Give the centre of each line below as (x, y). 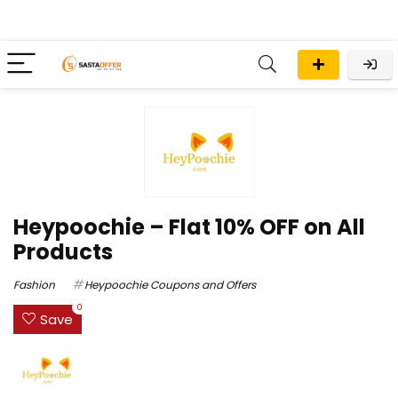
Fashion (34, 284)
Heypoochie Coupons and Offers (170, 284)
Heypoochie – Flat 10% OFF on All (189, 227)
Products (63, 251)
